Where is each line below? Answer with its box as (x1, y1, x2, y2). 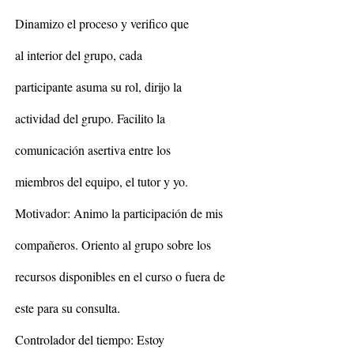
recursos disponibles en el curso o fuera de (15, 268, 225, 284)
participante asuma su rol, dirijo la (15, 78, 182, 95)
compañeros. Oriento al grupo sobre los (15, 236, 211, 253)
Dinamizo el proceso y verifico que (15, 15, 189, 32)
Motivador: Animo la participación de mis (15, 205, 223, 221)
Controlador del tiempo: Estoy (15, 331, 164, 348)
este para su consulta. (15, 299, 120, 316)
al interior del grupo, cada (15, 47, 142, 63)
